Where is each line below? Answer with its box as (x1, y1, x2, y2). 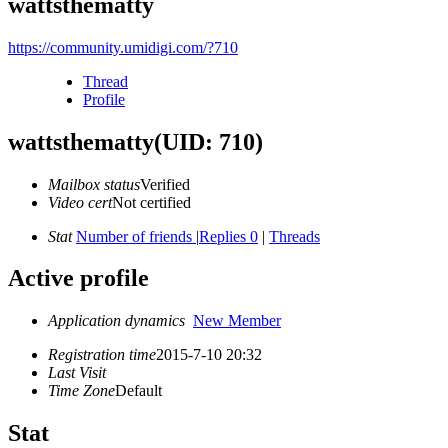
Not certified (112, 193, 191, 211)
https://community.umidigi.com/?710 (8, 38, 238, 56)
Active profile (8, 265, 149, 292)
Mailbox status (48, 175, 140, 193)
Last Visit (48, 364, 106, 382)
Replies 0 (199, 227, 258, 245)
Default (115, 382, 162, 400)
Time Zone (48, 382, 115, 400)
